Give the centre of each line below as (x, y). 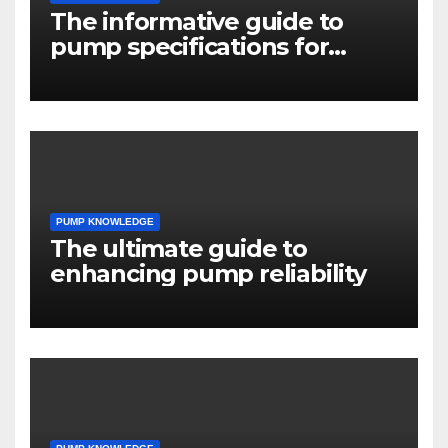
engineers (110, 72)
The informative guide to (197, 22)
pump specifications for (189, 47)
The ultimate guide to (178, 249)
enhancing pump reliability (208, 274)
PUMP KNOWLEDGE (105, 222)
